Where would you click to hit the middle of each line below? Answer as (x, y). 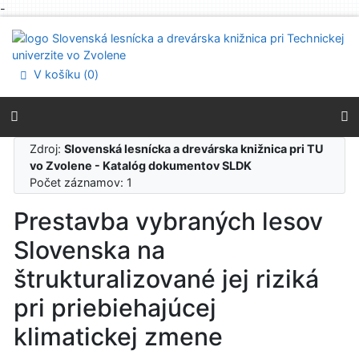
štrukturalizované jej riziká (166, 279)
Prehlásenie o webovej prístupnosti (125, 58)
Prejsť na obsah (73, 24)
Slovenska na (89, 250)
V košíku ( (59, 75)
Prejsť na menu (71, 41)
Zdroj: (47, 148)
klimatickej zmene (118, 337)
